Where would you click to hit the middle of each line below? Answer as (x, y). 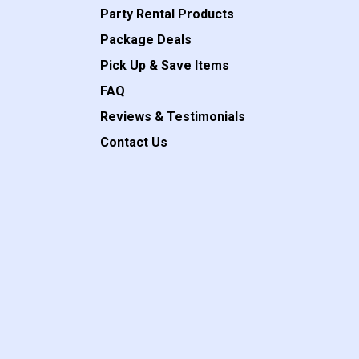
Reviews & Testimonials (173, 117)
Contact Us (134, 143)
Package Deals (146, 40)
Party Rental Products (167, 14)
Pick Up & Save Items (165, 66)
